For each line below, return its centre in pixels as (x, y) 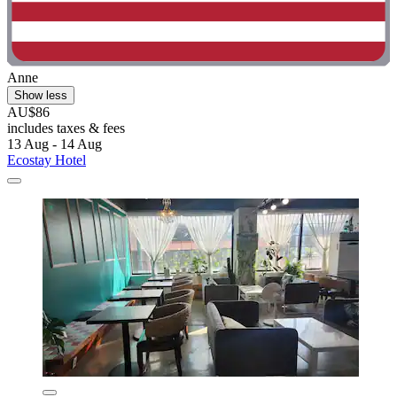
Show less (41, 96)
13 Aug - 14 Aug (54, 144)
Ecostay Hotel (47, 160)
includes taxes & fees (66, 128)
